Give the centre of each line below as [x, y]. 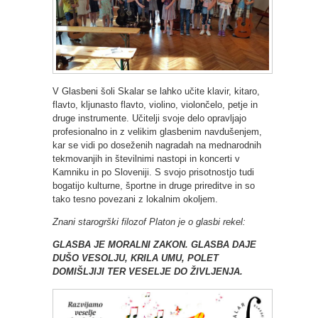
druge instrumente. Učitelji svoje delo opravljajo [149, 119]
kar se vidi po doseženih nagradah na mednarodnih [157, 146]
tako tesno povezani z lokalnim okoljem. [135, 199]
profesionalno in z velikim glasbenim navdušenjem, [157, 132]
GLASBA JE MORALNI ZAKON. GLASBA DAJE [154, 245]
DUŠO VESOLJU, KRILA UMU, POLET [136, 258]
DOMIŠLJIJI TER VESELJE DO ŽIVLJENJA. [148, 272]
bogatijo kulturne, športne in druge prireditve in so [154, 186]
